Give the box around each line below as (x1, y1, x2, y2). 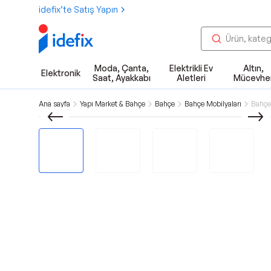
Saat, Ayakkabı (92, 73, 151, 83)
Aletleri (176, 73, 206, 83)
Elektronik (41, 68, 80, 78)
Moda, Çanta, (94, 63, 149, 73)
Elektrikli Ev (169, 63, 213, 73)
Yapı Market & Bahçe (80, 99, 145, 108)
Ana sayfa (39, 99, 70, 108)
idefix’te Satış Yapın (39, 4, 118, 15)
